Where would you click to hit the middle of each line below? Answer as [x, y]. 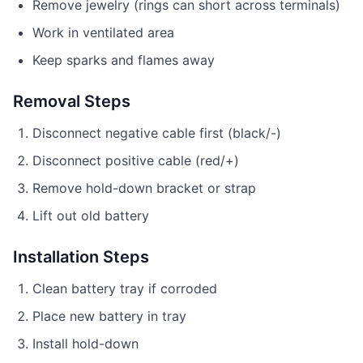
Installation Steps [81, 257]
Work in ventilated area [103, 32]
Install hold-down [85, 344]
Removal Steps [72, 101]
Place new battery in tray [109, 316]
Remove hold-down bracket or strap [144, 188]
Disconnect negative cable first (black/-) [157, 133]
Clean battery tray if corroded [125, 288]
